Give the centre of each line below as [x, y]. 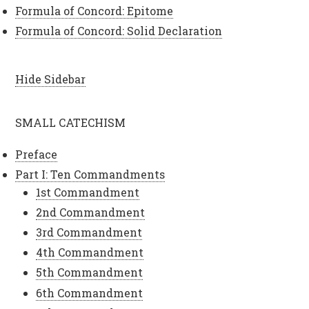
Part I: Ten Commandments [90, 174]
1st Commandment [88, 192]
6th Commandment [90, 292]
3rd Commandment [89, 232]
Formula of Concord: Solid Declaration [119, 31]
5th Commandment [90, 272]
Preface [37, 154]
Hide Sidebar [51, 79]
